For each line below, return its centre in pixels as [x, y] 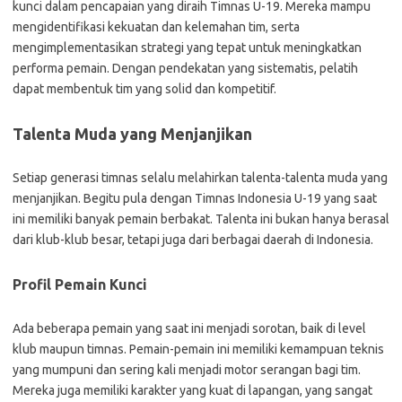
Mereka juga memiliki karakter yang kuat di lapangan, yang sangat [192, 390]
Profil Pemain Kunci [80, 284]
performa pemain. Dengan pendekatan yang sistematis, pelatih [185, 68]
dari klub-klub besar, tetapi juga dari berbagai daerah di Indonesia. [193, 240]
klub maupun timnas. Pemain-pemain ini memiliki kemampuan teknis [198, 349]
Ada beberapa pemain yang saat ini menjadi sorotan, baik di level [189, 328]
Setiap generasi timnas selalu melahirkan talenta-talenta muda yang [200, 178]
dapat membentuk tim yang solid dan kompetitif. [144, 89]
